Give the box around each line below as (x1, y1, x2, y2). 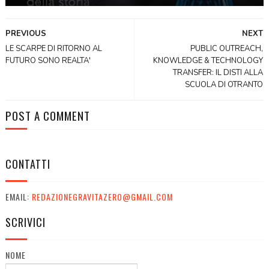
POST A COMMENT (5, 106, 90, 124)
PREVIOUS (5, 28, 46, 39)
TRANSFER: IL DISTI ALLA (173, 67, 264, 78)
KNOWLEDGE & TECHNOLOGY (153, 55, 264, 66)
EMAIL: (5, 190, 32, 203)
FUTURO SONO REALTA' (5, 55, 91, 66)
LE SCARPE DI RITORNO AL (5, 43, 102, 54)
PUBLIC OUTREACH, (190, 43, 264, 54)
